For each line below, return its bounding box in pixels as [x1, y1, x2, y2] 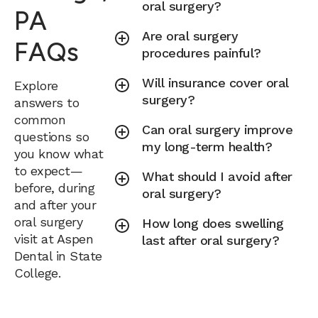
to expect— [14, 163, 82, 178]
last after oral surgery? [142, 233, 280, 248]
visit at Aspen [14, 231, 93, 246]
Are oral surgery [142, 28, 238, 43]
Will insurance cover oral [142, 75, 289, 90]
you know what [14, 146, 104, 161]
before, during [14, 180, 94, 195]
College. [14, 265, 60, 280]
